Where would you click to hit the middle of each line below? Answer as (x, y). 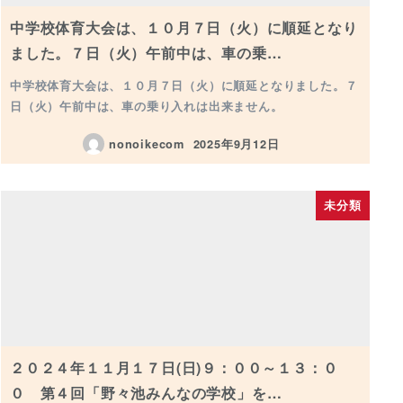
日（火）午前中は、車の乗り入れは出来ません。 (147, 106)
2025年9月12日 (236, 143)
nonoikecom (147, 143)
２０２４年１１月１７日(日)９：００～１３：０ (174, 368)
